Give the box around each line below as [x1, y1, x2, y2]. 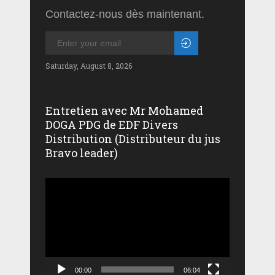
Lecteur [45, 177, 87, 192]
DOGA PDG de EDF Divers [45, 117, 178, 132]
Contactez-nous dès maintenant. [45, 7, 204, 20]
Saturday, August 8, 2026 [45, 60, 132, 71]
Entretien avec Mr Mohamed [45, 103, 203, 118]
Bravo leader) [45, 145, 118, 160]
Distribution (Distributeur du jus [45, 131, 220, 146]
